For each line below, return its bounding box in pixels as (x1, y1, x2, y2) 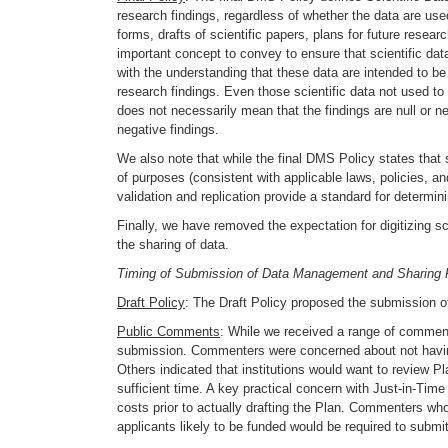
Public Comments (117, 324, 220, 339)
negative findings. (117, 122, 219, 137)
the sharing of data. (117, 237, 229, 252)
